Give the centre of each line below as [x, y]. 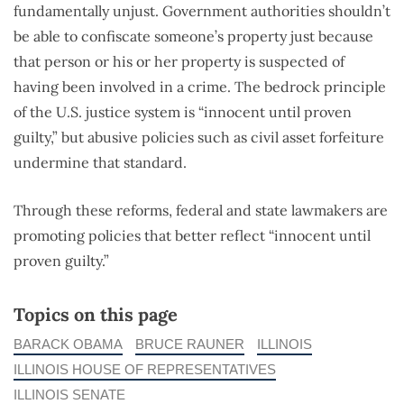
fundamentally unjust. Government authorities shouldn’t [202, 11]
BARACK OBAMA [68, 344]
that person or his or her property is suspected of [179, 62]
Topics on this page [96, 315]
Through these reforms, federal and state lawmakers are [201, 211]
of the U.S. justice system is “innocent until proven [183, 112]
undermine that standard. [100, 163]
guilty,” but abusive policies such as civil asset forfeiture [199, 138]
